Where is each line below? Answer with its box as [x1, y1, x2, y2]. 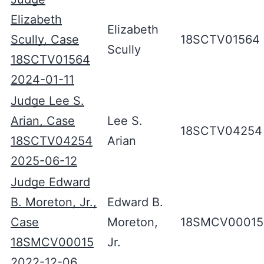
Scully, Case [11, 32, 79, 47]
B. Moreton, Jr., [11, 195, 97, 209]
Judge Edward [11, 175, 90, 189]
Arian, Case [11, 114, 75, 128]
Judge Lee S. [11, 94, 84, 108]
